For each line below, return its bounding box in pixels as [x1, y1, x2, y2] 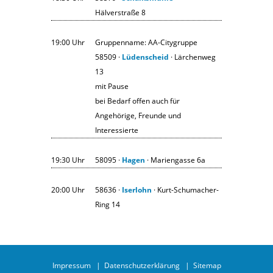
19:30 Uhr [51, 154, 85, 165]
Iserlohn [122, 184, 152, 195]
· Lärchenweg [169, 51, 216, 62]
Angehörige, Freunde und [95, 110, 181, 121]
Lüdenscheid [122, 51, 169, 62]
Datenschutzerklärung [104, 260, 180, 271]
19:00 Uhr [51, 37, 85, 48]
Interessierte [95, 124, 138, 135]
